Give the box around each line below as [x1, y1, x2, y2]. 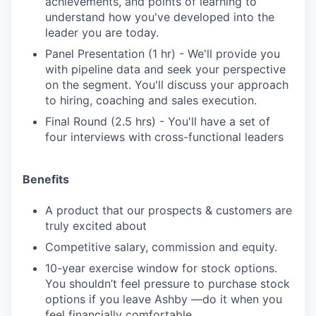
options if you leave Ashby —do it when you [45, 291, 282, 306]
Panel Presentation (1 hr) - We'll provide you [45, 46, 280, 61]
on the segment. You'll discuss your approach [45, 77, 288, 92]
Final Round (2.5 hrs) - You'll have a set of [45, 114, 270, 128]
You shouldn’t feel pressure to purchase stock [45, 276, 290, 291]
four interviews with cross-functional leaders [45, 129, 284, 144]
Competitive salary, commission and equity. [45, 239, 277, 254]
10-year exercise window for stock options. [45, 260, 277, 275]
